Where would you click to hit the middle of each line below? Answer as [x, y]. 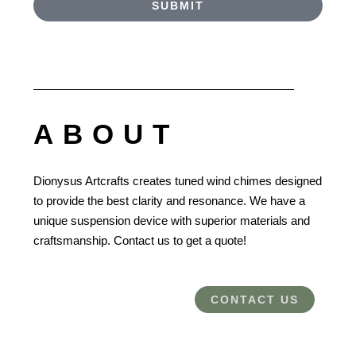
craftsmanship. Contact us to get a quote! [139, 240]
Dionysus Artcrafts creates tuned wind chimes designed [177, 180]
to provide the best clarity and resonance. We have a [169, 200]
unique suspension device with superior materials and [171, 220]
